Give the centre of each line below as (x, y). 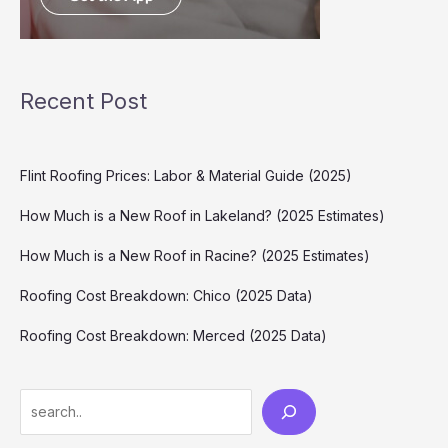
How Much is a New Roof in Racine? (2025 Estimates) (195, 255)
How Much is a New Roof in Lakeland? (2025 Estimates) (202, 215)
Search (42, 401)
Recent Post (83, 100)
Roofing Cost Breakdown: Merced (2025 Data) (173, 335)
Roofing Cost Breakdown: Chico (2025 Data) (166, 295)
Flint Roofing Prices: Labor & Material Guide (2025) (186, 175)
